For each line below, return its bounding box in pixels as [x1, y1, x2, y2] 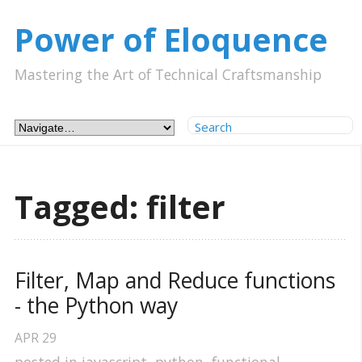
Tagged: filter [15, 186, 225, 229]
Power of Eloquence [15, 19, 328, 61]
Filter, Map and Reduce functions [15, 266, 335, 296]
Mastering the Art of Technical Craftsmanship [15, 64, 322, 84]
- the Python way [15, 291, 178, 321]
